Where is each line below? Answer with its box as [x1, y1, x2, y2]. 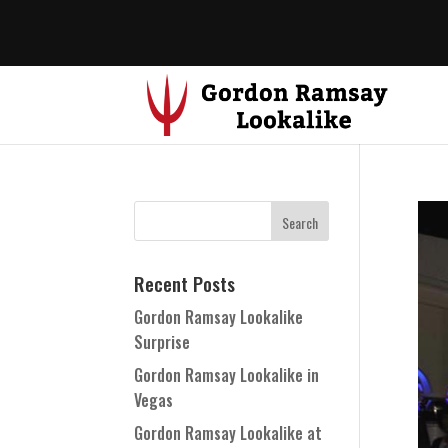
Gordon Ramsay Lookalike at [134, 421, 323, 445]
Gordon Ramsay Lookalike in [134, 363, 320, 387]
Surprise [134, 330, 191, 354]
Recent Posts [134, 269, 236, 297]
